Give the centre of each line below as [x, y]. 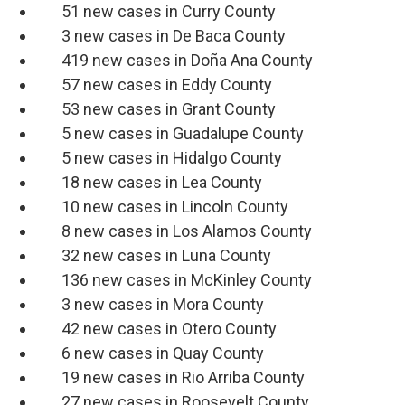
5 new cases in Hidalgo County [159, 158]
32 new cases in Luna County [154, 256]
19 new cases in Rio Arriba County [170, 378]
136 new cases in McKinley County [174, 280]
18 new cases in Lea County [149, 183]
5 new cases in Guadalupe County [170, 134]
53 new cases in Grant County [156, 109]
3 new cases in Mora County [150, 305]
